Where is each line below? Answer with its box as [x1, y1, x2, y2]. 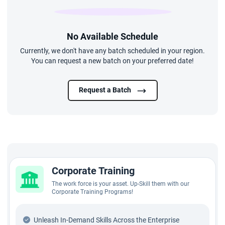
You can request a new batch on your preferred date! [31, 57, 194, 65]
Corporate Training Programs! [52, 188, 133, 195]
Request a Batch [78, 86, 133, 94]
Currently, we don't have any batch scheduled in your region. [20, 47, 205, 55]
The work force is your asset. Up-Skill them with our [52, 180, 189, 187]
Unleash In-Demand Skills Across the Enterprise [34, 215, 179, 224]
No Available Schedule [67, 31, 158, 42]
